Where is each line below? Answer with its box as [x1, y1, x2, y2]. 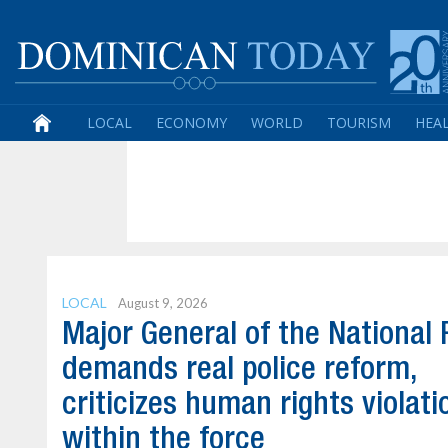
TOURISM [327, 113, 391, 132]
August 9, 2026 [118, 295, 208, 311]
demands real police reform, [62, 356, 417, 385]
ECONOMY [156, 113, 227, 132]
